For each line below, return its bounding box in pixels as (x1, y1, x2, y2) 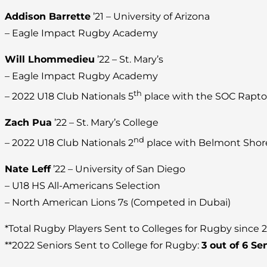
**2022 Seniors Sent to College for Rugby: (5, 240, 201, 252)
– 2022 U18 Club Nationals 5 (5, 91, 133, 103)
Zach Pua (5, 117, 52, 129)
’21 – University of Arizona (91, 10, 210, 22)
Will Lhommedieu (5, 53, 95, 65)
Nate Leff (5, 163, 51, 175)
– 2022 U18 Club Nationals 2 (5, 137, 133, 149)
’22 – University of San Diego (51, 163, 185, 175)
